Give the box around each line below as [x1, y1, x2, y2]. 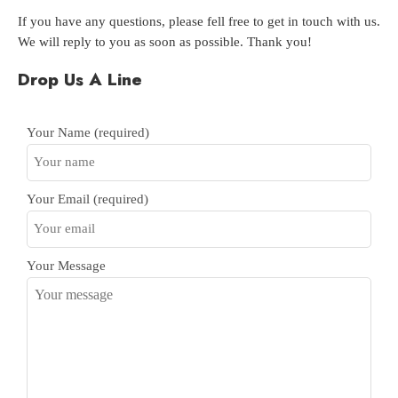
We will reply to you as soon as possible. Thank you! [18, 35, 312, 52]
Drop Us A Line [18, 68, 142, 92]
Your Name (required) [27, 125, 149, 142]
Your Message [27, 259, 106, 275]
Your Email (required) [27, 192, 148, 209]
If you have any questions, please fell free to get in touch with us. [18, 14, 380, 31]
